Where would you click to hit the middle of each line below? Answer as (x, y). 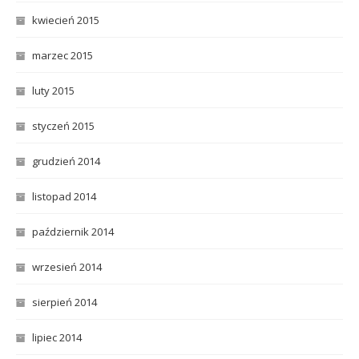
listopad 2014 (64, 196)
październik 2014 (73, 232)
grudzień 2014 (66, 161)
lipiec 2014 (57, 337)
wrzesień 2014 (67, 267)
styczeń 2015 (63, 126)
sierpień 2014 (65, 302)
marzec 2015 (63, 55)
